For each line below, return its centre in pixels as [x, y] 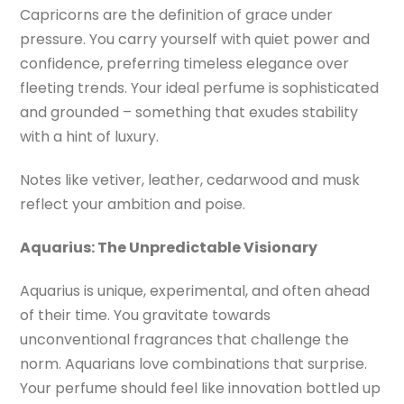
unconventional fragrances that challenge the [185, 339]
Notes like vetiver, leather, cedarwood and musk [190, 180]
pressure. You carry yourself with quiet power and [195, 40]
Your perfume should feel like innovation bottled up [201, 388]
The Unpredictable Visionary [208, 247]
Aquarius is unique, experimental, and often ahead [195, 290]
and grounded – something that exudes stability [189, 113]
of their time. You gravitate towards [146, 315]
